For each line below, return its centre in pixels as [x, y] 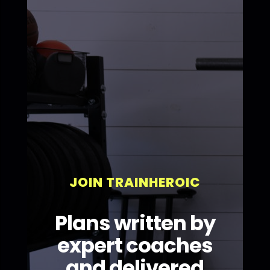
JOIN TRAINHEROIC [135, 183]
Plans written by [135, 223]
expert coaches [135, 246]
